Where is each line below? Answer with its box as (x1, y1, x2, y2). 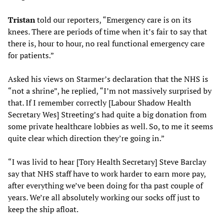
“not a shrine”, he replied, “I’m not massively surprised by (8, 85, 212, 96)
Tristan (8, 14, 35, 25)
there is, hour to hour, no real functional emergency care (8, 37, 205, 49)
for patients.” (8, 49, 54, 61)
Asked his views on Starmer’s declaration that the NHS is (8, 73, 208, 84)
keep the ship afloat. (8, 203, 78, 215)
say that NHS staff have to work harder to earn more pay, (8, 168, 206, 179)
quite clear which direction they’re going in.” (8, 132, 165, 144)
